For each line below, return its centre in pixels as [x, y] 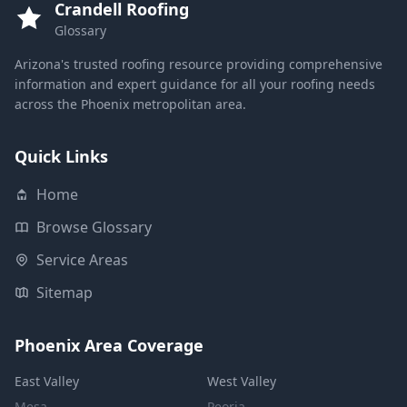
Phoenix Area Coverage [109, 345]
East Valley [47, 381]
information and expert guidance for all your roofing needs [195, 84]
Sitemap [65, 293]
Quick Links [61, 156]
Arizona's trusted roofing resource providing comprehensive [199, 64]
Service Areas [82, 260]
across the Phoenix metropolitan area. [130, 104]
